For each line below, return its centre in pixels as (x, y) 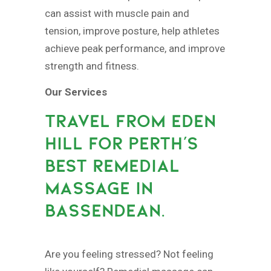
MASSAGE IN (99, 188)
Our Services (76, 92)
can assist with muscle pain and (117, 13)
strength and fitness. (92, 66)
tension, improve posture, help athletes (132, 31)
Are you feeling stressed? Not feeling (129, 254)
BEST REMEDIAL (112, 165)
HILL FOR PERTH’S (122, 143)
